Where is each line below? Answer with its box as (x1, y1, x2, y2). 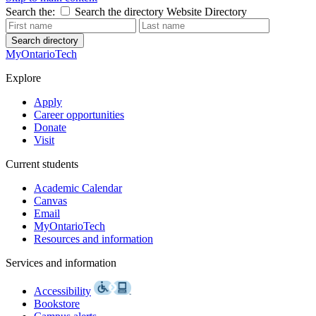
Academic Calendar (34, 182, 122, 194)
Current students (6, 158, 78, 170)
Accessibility (34, 285, 91, 297)
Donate (34, 121, 66, 133)
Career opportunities (34, 109, 124, 121)
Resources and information (34, 233, 153, 245)
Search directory (11, 35, 78, 46)
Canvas (34, 195, 67, 207)
